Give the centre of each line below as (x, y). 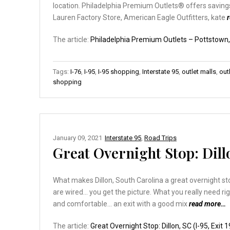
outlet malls (199, 71)
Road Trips (160, 138)
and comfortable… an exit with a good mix (121, 204)
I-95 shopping (119, 71)
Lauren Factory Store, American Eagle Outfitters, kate (140, 17)
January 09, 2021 (78, 138)
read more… (207, 204)
